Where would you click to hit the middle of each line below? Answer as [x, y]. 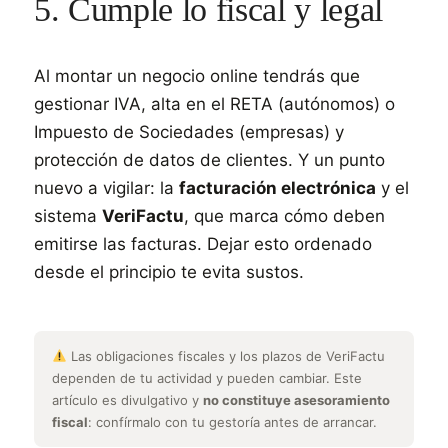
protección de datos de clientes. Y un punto [209, 160]
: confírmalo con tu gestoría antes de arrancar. [232, 422]
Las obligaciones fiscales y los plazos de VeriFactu [225, 356]
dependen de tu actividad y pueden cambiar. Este [207, 378]
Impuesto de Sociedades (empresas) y [189, 132]
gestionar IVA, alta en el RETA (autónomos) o [214, 104]
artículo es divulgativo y [127, 400]
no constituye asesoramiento [296, 400]
